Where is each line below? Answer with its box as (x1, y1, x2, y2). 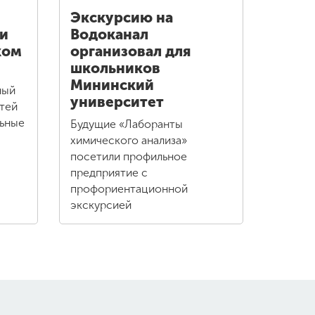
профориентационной (70, 182, 188, 196)
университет (70, 94, 164, 111)
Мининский (70, 77, 154, 94)
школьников (70, 60, 160, 77)
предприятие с (70, 166, 148, 180)
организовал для (70, 43, 191, 60)
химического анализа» (70, 134, 187, 148)
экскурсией (70, 198, 131, 212)
